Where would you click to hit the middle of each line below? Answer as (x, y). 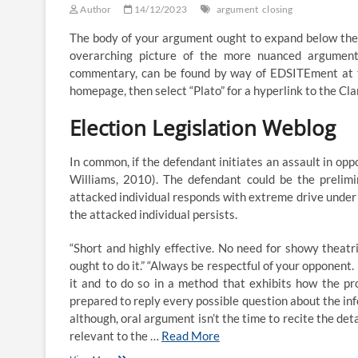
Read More (191, 336)
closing (278, 10)
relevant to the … (115, 336)
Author (95, 10)
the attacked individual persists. (153, 215)
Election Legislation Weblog (203, 128)
